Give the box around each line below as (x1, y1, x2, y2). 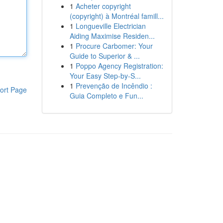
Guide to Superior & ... (69, 51, 140, 61)
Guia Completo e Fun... (69, 91, 143, 101)
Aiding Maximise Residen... (69, 31, 155, 41)
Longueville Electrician (75, 21, 146, 31)
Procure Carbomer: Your (75, 41, 153, 51)
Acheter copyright (75, 1, 131, 11)
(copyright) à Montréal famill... (69, 11, 164, 21)
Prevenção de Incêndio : (75, 81, 152, 91)
